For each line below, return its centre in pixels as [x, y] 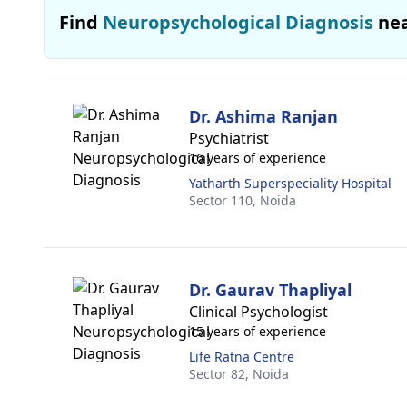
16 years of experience [258, 158]
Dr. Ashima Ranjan [263, 116]
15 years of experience [258, 331]
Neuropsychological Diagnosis [238, 22]
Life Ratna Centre [242, 357]
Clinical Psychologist [258, 312]
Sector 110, [224, 200]
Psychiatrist [229, 138]
